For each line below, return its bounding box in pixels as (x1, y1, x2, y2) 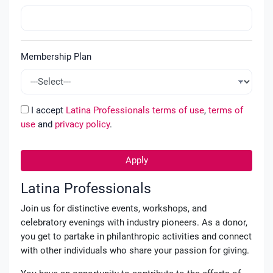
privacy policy (54, 118, 110, 130)
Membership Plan (20, 51, 91, 63)
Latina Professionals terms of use (65, 104, 204, 116)
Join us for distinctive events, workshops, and (20, 202, 207, 214)
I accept (28, 104, 66, 116)
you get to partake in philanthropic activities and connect (20, 230, 252, 242)
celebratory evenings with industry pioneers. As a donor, (20, 216, 247, 228)
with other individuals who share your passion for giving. (20, 244, 249, 256)
